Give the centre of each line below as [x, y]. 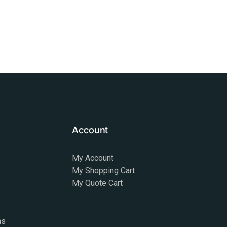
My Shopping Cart [104, 171]
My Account [93, 158]
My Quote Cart [98, 183]
